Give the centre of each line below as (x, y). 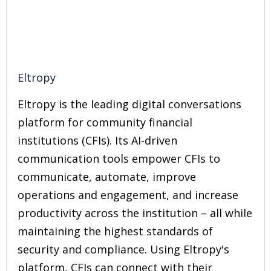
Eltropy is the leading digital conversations (129, 104)
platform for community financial (105, 122)
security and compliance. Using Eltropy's (123, 249)
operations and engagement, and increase (128, 195)
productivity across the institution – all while (135, 213)
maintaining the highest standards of (115, 231)
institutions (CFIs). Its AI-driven (97, 140)
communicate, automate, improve (107, 177)
